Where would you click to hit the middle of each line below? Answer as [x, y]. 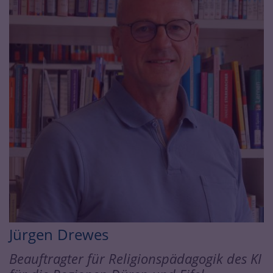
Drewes [83, 234]
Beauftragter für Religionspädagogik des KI [135, 258]
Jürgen [31, 234]
